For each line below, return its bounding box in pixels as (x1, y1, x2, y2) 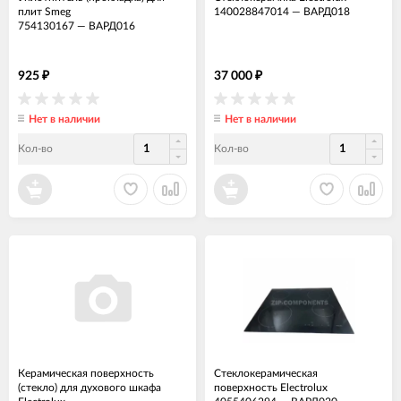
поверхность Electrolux (214, 381, 328, 393)
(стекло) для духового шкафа (18, 381, 161, 393)
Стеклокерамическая (214, 367, 318, 379)
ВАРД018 (303, 5, 350, 17)
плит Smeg (18, 5, 71, 17)
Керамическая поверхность (18, 367, 154, 379)
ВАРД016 (89, 20, 135, 31)
